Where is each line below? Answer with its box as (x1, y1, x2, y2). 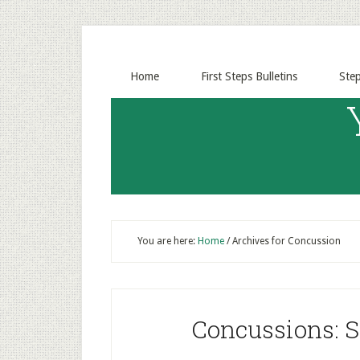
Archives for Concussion (230, 235, 341, 247)
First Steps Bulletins (201, 70, 297, 83)
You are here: (137, 235, 198, 247)
